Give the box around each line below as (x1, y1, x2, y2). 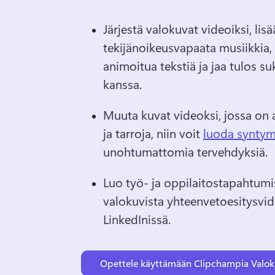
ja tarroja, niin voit (103, 124, 203, 141)
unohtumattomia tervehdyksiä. (103, 142, 271, 160)
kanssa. (103, 75, 142, 92)
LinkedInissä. (103, 210, 171, 227)
